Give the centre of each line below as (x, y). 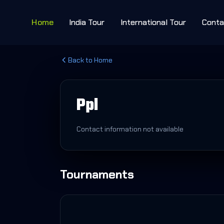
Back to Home (90, 60)
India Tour (87, 22)
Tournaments (97, 174)
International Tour (153, 22)
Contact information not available (130, 129)
